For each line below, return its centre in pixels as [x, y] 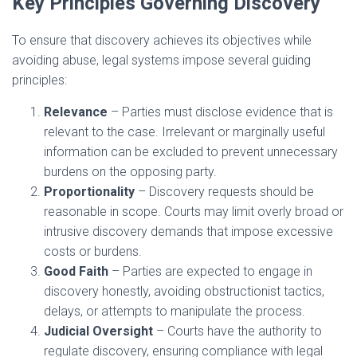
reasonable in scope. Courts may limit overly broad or [194, 212]
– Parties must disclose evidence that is [220, 112]
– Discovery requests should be [224, 192]
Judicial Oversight [98, 331]
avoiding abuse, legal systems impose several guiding [161, 61]
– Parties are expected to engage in [210, 272]
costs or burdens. [93, 252]
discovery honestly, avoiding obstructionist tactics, [184, 292]
